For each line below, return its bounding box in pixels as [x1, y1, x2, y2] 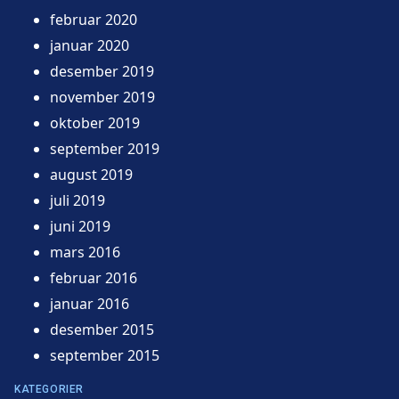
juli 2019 [50, 190, 105, 210]
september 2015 [50, 345, 159, 365]
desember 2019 [50, 61, 154, 81]
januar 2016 [50, 293, 129, 313]
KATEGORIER [14, 382, 84, 395]
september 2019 [50, 138, 159, 159]
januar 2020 [50, 35, 129, 55]
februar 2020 [50, 9, 137, 29]
